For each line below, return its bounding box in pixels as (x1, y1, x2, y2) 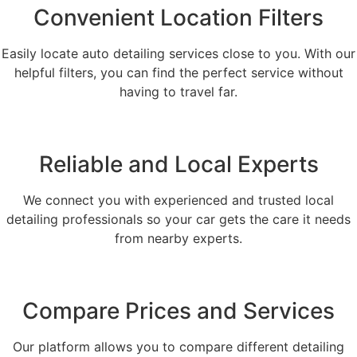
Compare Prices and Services (22, 297, 335, 325)
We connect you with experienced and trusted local (23, 192, 334, 209)
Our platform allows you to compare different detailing (13, 339, 344, 355)
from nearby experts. (115, 230, 242, 247)
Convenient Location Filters (33, 4, 324, 32)
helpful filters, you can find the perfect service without (14, 65, 343, 81)
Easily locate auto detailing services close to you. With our (2, 45, 355, 62)
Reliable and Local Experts (38, 151, 319, 178)
